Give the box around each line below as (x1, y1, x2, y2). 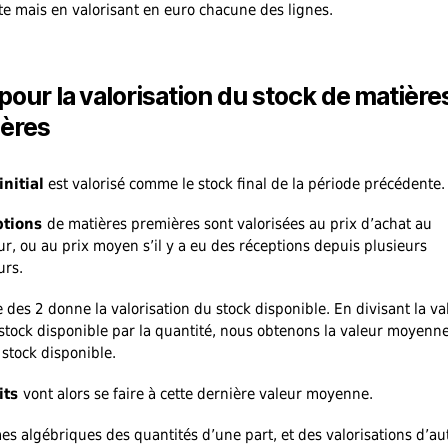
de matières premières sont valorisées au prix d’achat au (47, 215, 432, 234)
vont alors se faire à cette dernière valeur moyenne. (23, 384, 373, 403)
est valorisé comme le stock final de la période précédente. (44, 174, 445, 193)
